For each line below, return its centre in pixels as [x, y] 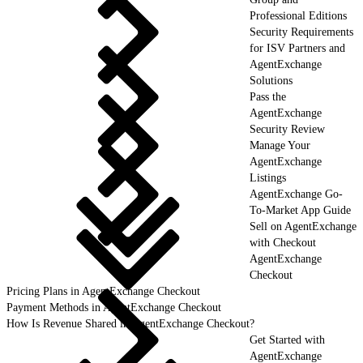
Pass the [268, 96]
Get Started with [287, 340]
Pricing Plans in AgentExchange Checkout [103, 291]
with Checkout [283, 242]
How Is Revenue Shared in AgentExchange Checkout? [130, 323]
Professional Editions [298, 15]
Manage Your [280, 145]
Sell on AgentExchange [303, 226]
